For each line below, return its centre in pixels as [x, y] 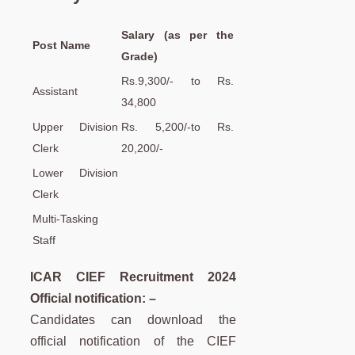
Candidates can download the [134, 319]
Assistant [55, 91]
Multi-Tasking [65, 218]
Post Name [61, 45]
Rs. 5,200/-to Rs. [177, 126]
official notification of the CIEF [134, 341]
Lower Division [75, 172]
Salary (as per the [177, 34]
